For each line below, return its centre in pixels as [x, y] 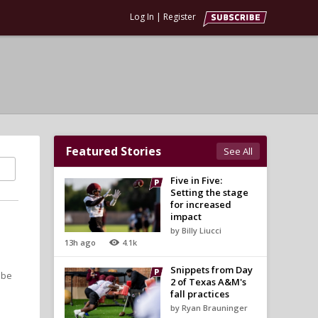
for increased [201, 204]
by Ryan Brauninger [209, 308]
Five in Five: [196, 180]
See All [238, 151]
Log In [142, 17]
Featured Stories [114, 151]
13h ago [80, 242]
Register [180, 17]
